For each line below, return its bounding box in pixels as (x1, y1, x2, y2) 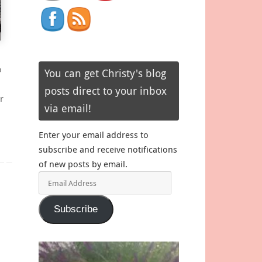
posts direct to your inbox (44, 83, 167, 98)
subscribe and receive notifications (39, 143, 177, 155)
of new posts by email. (39, 157, 127, 170)
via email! (44, 101, 91, 115)
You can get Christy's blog (44, 65, 166, 80)
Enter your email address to (39, 128, 149, 140)
